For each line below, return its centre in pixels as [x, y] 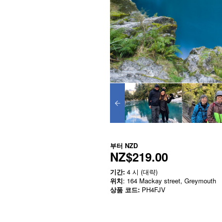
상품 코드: [125, 190]
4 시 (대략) [141, 172]
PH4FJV [153, 190]
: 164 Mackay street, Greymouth [169, 181]
